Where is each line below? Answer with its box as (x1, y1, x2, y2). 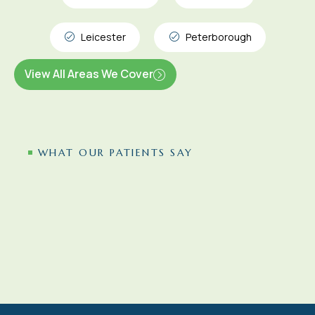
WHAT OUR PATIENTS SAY (38, 146, 193, 160)
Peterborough (185, 30, 252, 44)
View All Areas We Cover (25, 66, 153, 82)
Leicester (81, 30, 126, 44)
